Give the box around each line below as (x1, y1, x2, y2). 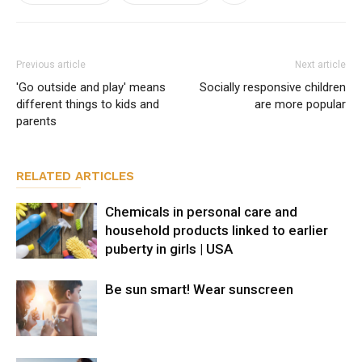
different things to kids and (16, 97, 159, 112)
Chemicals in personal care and (105, 204, 297, 220)
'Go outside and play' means (16, 80, 166, 95)
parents (16, 114, 57, 128)
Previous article (16, 59, 86, 70)
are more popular (255, 97, 346, 112)
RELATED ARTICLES (16, 169, 134, 183)
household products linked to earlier (105, 222, 328, 238)
